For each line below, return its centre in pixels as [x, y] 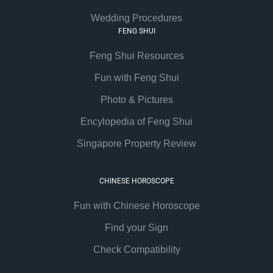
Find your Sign [136, 228]
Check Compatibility [136, 250]
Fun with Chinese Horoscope [136, 206]
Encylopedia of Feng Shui [136, 122]
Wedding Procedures [136, 18]
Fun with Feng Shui [136, 78]
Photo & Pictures [136, 100]
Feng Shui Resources [136, 56]
